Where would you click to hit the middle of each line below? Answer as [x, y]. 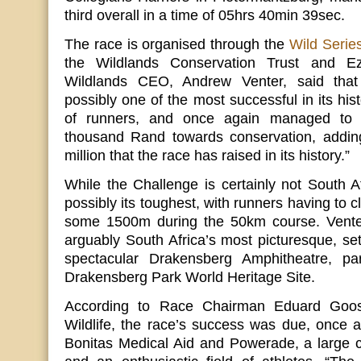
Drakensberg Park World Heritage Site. [190, 278]
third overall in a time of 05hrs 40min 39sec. [205, 16]
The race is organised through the [177, 45]
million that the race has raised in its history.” [207, 156]
